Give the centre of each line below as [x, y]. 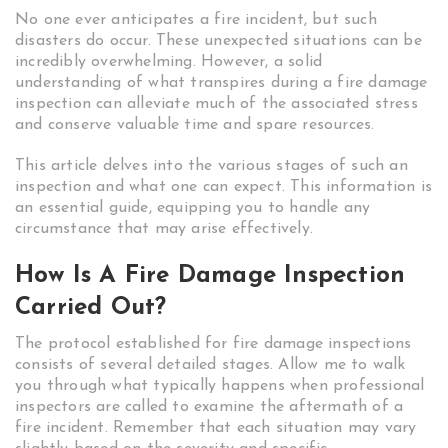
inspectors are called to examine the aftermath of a [209, 407]
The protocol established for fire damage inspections [213, 344]
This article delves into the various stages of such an [211, 166]
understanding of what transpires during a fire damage [221, 83]
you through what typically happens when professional [220, 386]
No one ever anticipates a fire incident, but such [196, 20]
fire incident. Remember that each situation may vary [216, 428]
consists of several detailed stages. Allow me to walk [210, 365]
